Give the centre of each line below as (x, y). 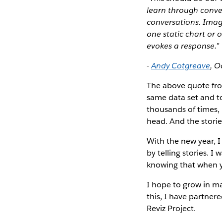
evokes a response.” (183, 46)
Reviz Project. (171, 208)
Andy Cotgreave (180, 65)
